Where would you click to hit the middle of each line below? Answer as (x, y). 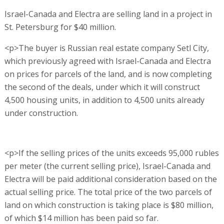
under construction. (41, 113)
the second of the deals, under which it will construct (102, 87)
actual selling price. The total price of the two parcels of (108, 192)
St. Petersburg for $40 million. (60, 27)
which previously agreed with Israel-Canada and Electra (107, 61)
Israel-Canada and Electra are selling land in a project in (108, 14)
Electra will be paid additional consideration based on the (110, 179)
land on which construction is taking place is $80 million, (109, 205)
